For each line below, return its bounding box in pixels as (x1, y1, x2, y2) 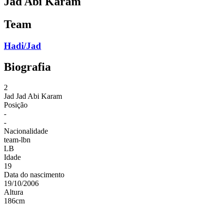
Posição (4, 101, 28, 109)
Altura (4, 188, 23, 197)
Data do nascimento (4, 170, 64, 179)
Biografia (4, 61, 51, 74)
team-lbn (4, 136, 31, 144)
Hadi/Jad (4, 40, 41, 51)
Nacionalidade (4, 127, 48, 136)
